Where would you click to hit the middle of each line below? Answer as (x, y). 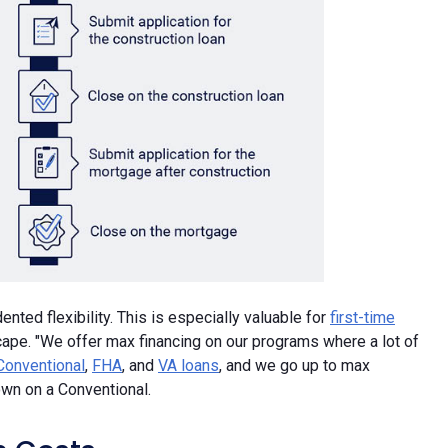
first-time (362, 317)
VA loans (188, 365)
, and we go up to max (294, 365)
